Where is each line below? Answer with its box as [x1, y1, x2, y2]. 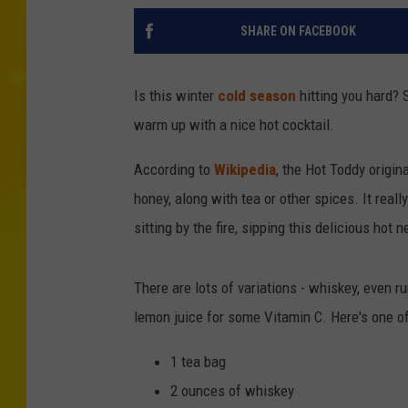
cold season [218, 86, 296, 105]
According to [134, 159, 214, 178]
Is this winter [134, 86, 218, 105]
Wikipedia [214, 159, 276, 178]
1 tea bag [170, 352, 226, 371]
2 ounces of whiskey [170, 381, 294, 400]
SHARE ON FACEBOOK [240, 23, 356, 38]
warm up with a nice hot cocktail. [134, 115, 334, 134]
